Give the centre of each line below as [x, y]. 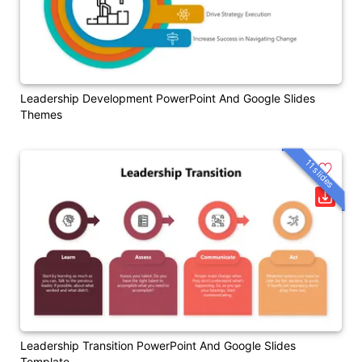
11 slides [320, 174]
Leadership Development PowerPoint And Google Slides [168, 99]
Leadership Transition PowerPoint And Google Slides [158, 345]
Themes [41, 115]
